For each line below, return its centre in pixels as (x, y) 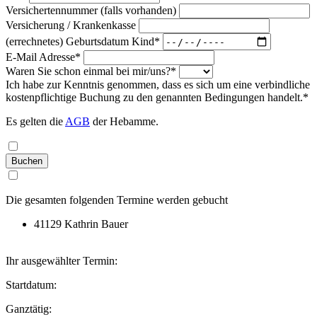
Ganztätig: (29, 309)
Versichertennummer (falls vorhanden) (91, 10)
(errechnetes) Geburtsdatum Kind (80, 41)
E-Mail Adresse (40, 57)
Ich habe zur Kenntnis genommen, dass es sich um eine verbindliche (158, 85)
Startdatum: (31, 285)
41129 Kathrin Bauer (81, 224)
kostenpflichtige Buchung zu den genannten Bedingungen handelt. (154, 97)
